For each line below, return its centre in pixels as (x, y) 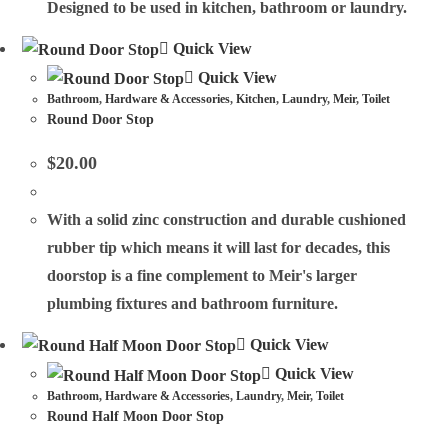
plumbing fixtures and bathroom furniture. (193, 304)
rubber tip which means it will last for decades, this (219, 248)
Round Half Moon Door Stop (136, 416)
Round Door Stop (101, 120)
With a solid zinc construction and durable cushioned (227, 220)
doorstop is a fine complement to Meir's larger (202, 276)
